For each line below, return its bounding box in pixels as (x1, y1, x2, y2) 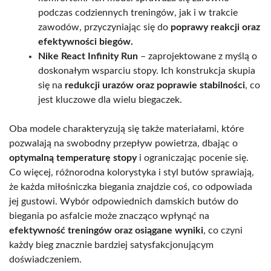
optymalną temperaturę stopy (9, 152, 137, 163)
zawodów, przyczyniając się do (38, 22, 171, 32)
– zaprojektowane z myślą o (138, 51, 257, 61)
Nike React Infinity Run (38, 51, 138, 61)
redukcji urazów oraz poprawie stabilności (65, 80, 245, 90)
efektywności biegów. (38, 36, 133, 47)
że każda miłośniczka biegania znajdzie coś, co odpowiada (9, 181, 252, 192)
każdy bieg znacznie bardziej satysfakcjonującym (9, 240, 214, 250)
